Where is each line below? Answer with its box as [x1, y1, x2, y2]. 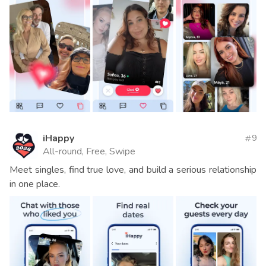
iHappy [43, 131, 74, 145]
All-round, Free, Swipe [43, 144, 135, 158]
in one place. [9, 177, 60, 191]
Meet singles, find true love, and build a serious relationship [9, 163, 256, 176]
